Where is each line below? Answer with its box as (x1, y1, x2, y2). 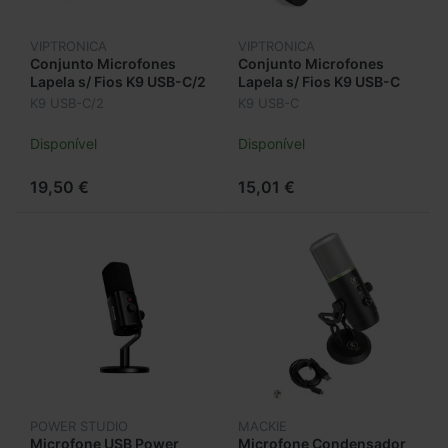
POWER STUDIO (30, 418, 128, 435)
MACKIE (238, 418, 287, 435)
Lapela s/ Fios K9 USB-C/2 (30, 72, 206, 90)
